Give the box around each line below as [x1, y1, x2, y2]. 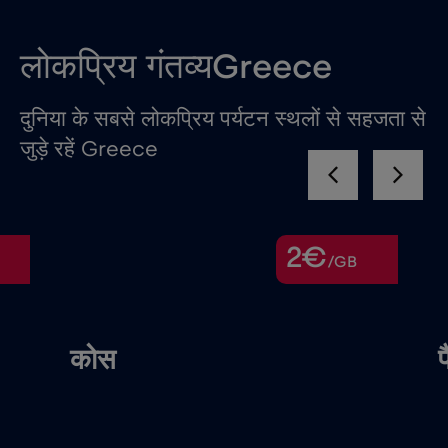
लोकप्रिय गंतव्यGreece [20, 50, 332, 86]
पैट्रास [249, 347, 316, 376]
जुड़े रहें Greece [20, 138, 158, 161]
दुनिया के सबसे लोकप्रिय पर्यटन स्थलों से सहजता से [20, 108, 426, 131]
